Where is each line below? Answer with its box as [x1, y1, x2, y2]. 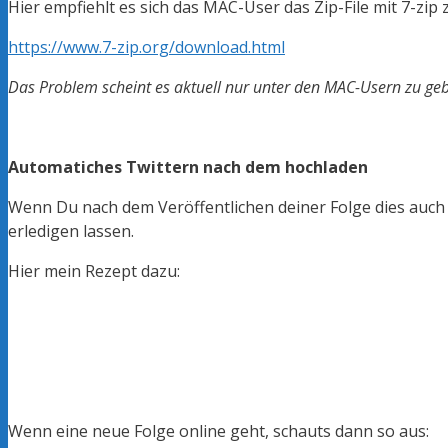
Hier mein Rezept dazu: [8, 260, 180, 283]
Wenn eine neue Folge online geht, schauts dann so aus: [8, 420, 429, 443]
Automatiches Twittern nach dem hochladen [8, 156, 368, 179]
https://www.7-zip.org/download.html [8, 36, 285, 59]
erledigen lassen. [8, 220, 134, 243]
